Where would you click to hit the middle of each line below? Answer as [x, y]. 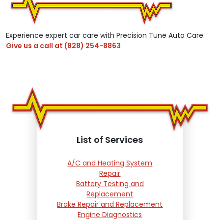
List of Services [110, 140]
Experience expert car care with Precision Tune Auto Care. [105, 35]
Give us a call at [35, 45]
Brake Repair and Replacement [110, 205]
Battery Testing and [110, 184]
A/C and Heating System [110, 163]
